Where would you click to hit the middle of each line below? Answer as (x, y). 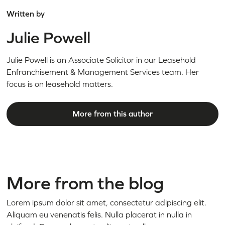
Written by (26, 14)
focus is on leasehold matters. (60, 84)
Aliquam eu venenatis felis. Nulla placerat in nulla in (99, 215)
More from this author (113, 114)
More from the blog (85, 183)
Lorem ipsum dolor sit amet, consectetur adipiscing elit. (107, 203)
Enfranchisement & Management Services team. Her (103, 72)
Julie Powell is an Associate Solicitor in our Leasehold (101, 60)
